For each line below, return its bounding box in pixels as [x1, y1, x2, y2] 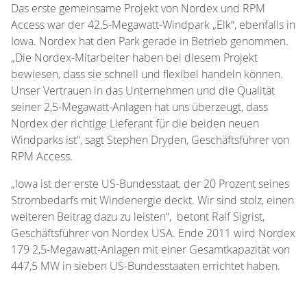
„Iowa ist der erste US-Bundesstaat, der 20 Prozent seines [11, 175, 289, 191]
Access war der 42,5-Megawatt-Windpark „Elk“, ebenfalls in [11, 16, 295, 32]
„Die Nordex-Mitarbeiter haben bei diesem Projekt [11, 49, 258, 65]
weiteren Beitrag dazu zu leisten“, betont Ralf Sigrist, [11, 208, 265, 224]
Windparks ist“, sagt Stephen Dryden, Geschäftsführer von [11, 132, 289, 147]
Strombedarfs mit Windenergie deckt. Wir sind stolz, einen [11, 192, 294, 208]
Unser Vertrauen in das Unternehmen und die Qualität [11, 82, 275, 98]
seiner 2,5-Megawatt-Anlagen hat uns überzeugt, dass [11, 99, 268, 114]
